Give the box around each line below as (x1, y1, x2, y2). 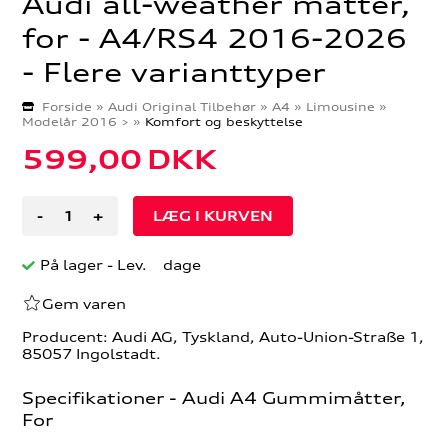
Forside (42, 99, 93, 115)
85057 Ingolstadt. (22, 345, 162, 363)
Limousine (306, 99, 376, 115)
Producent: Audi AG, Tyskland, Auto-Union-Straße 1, (22, 328, 425, 346)
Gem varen (42, 294, 127, 312)
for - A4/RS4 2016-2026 (22, 21, 408, 55)
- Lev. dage (107, 256, 202, 274)
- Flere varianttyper (22, 55, 327, 89)
